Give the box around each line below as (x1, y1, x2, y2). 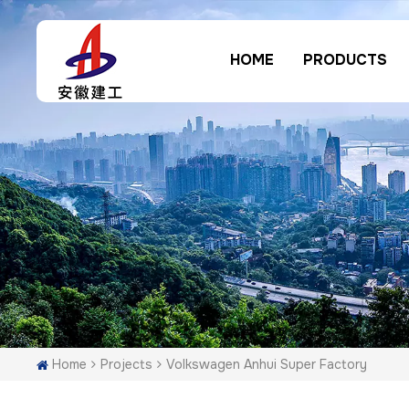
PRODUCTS (302, 50, 387, 69)
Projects (100, 355, 152, 372)
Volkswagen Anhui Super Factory (166, 356, 367, 373)
